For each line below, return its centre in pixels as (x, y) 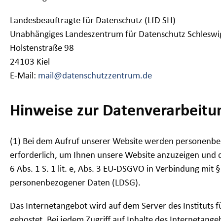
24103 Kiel (30, 62)
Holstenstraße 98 (42, 48)
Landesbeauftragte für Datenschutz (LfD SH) (93, 21)
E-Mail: (24, 76)
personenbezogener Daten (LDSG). (75, 184)
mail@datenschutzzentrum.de (95, 76)
